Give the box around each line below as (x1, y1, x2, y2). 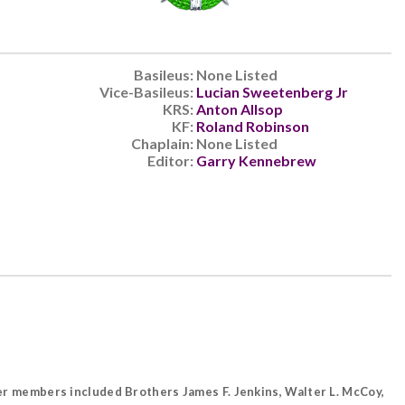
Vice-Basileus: (99, 83, 196, 100)
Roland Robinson (196, 118, 309, 135)
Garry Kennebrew (196, 152, 316, 169)
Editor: (147, 152, 196, 169)
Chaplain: (131, 135, 196, 152)
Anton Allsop (196, 100, 283, 118)
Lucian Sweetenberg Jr (196, 83, 348, 100)
